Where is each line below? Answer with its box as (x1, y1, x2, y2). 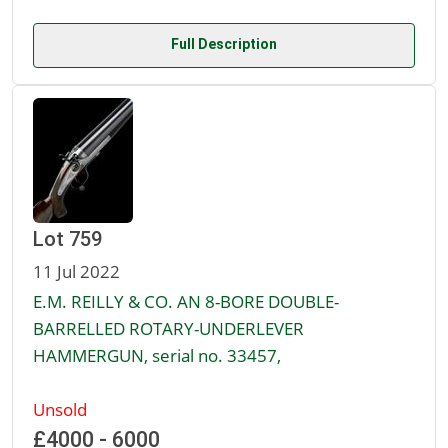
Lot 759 (33, 227, 102, 252)
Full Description (171, 36, 277, 53)
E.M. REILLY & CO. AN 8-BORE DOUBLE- (33, 289, 339, 314)
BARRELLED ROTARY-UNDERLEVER (33, 316, 304, 341)
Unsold (33, 397, 87, 422)
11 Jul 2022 (33, 259, 120, 284)
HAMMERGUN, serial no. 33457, (33, 343, 281, 368)
